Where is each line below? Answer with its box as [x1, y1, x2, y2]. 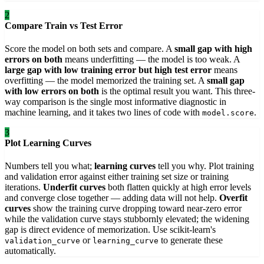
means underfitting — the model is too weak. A [62, 54, 240, 65]
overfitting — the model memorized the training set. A [5, 75, 207, 86]
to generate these [159, 235, 223, 246]
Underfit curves [43, 182, 105, 193]
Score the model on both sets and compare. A [5, 44, 174, 54]
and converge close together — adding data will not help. [5, 193, 219, 203]
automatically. [5, 246, 56, 256]
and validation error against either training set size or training [5, 171, 229, 182]
